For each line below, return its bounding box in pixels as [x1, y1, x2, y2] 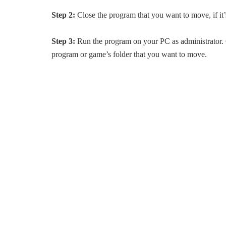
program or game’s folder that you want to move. [51, 50, 207, 59]
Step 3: [51, 37, 75, 45]
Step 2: [51, 11, 75, 19]
